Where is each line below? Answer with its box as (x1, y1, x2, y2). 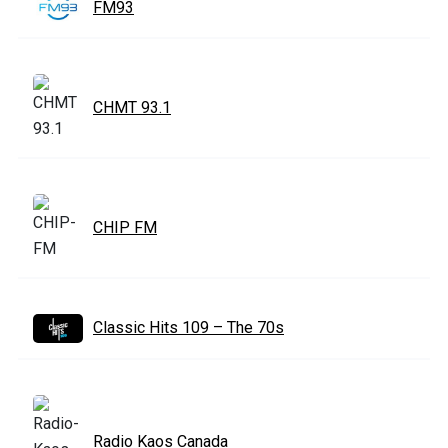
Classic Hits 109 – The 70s (93, 318, 284, 338)
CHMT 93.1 (93, 98, 171, 118)
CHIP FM (93, 218, 157, 238)
